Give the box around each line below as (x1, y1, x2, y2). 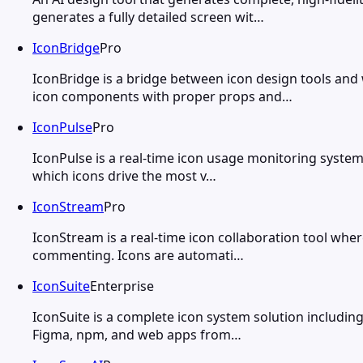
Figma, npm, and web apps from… (32, 325, 241, 344)
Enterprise (90, 276, 154, 295)
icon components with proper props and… (32, 87, 293, 105)
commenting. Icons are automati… (32, 246, 244, 264)
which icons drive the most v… (32, 166, 216, 185)
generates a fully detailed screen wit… (32, 7, 264, 26)
